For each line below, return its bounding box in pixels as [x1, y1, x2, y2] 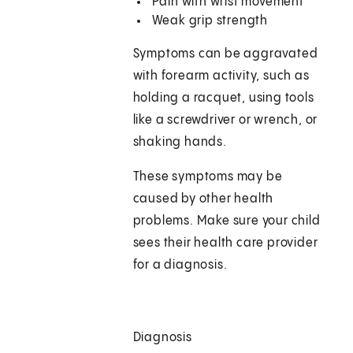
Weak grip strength [151, 14, 269, 28]
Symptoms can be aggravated [132, 47, 318, 61]
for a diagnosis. [132, 258, 228, 273]
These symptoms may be [132, 170, 283, 184]
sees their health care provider [132, 236, 318, 251]
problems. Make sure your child [132, 214, 321, 229]
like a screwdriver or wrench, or [132, 113, 318, 128]
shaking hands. [132, 136, 227, 150]
